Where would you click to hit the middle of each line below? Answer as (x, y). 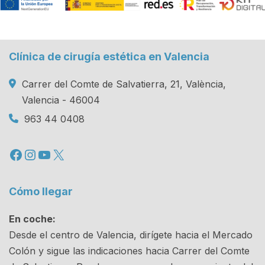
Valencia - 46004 (61, 100)
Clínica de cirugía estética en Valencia (109, 56)
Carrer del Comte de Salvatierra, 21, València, (124, 84)
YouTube (65, 154)
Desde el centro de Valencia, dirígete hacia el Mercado (131, 235)
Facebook (41, 154)
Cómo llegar (41, 191)
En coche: (32, 219)
